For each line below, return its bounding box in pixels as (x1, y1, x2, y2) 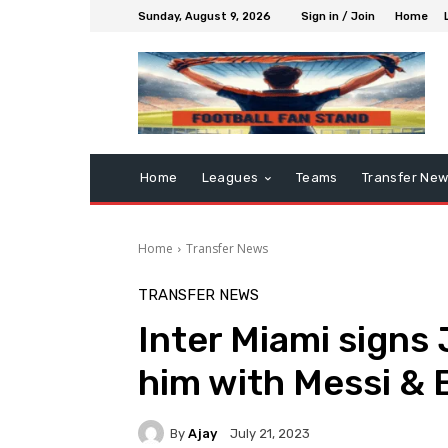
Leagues (201, 170, 259, 186)
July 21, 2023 (230, 426, 310, 442)
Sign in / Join (301, 9, 375, 23)
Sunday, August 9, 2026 (138, 9, 271, 23)
